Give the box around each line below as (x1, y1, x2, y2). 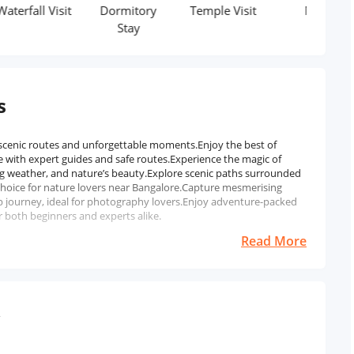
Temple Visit (153, 2, 220, 18)
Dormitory (62, 2, 120, 18)
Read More (241, 232, 307, 250)
